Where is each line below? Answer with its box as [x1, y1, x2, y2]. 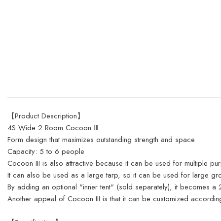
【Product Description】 [7, 110, 84, 121]
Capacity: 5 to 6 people [7, 146, 84, 157]
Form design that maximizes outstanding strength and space [7, 134, 195, 145]
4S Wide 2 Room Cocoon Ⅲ [7, 122, 99, 133]
